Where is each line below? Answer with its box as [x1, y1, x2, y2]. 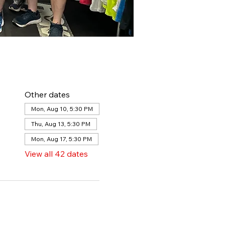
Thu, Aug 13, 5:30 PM [31, 120, 90, 128]
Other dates [24, 89, 70, 99]
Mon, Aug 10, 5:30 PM [31, 105, 93, 113]
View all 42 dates [24, 149, 88, 159]
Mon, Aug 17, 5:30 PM [31, 135, 92, 143]
